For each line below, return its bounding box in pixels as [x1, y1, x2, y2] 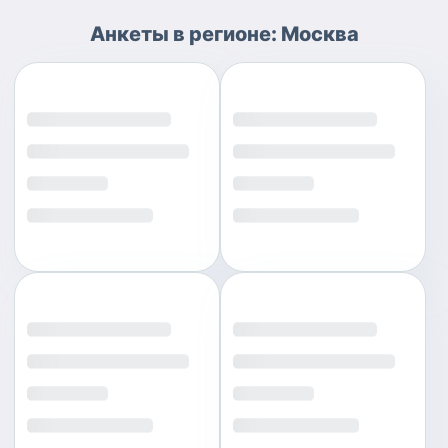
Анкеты [89, 22, 169, 46]
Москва [280, 22, 359, 46]
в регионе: [168, 22, 281, 46]
